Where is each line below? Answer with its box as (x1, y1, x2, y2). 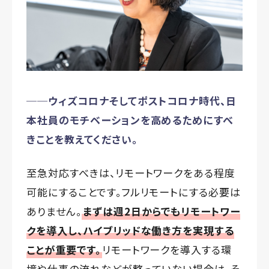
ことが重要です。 (26, 241, 101, 257)
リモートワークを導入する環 (101, 241, 232, 257)
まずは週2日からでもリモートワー (82, 203, 241, 219)
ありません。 (26, 203, 82, 219)
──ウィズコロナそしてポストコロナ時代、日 (26, 92, 237, 108)
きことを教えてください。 (26, 131, 138, 147)
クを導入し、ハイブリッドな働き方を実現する (26, 222, 235, 238)
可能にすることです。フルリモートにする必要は (26, 184, 241, 199)
